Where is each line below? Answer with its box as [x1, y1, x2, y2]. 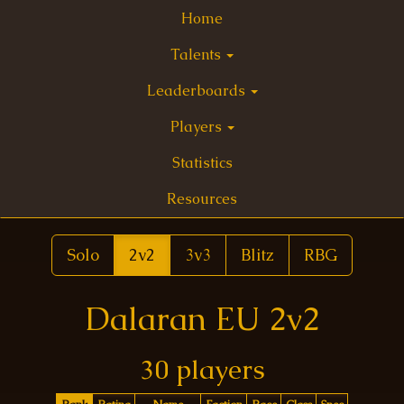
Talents [170, 45, 225, 64]
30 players [139, 352, 265, 387]
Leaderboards [146, 81, 249, 100]
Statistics [171, 153, 233, 172]
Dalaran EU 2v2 [85, 298, 319, 340]
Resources [167, 189, 237, 208]
